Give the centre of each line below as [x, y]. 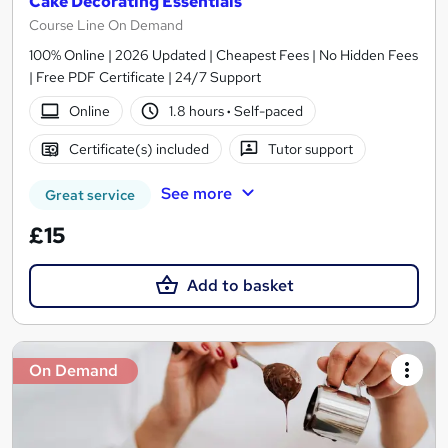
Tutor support [311, 148]
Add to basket [240, 285]
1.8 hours [198, 110]
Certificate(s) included [138, 148]
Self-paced [267, 110]
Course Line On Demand [106, 24]
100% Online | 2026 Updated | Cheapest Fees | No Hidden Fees [223, 54]
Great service [90, 194]
